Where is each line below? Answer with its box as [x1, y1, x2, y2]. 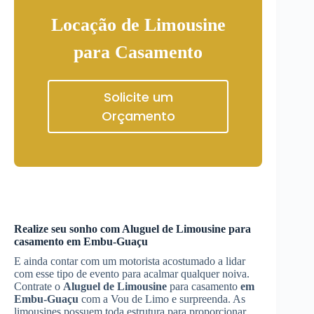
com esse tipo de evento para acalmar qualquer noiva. [14, 268, 250, 280]
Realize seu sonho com [14, 223, 122, 235]
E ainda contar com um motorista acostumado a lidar [14, 255, 245, 267]
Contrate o [14, 280, 63, 292]
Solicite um [103, 88, 173, 106]
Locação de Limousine [50, 15, 226, 35]
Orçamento [101, 107, 175, 125]
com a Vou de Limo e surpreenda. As [78, 293, 245, 305]
